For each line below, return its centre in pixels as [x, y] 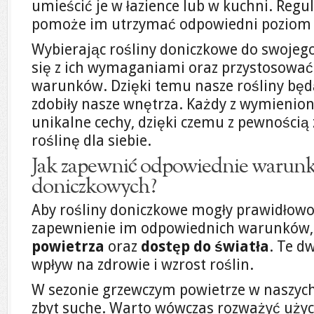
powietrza [68, 246]
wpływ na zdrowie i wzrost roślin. [143, 265]
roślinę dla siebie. [91, 141]
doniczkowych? [94, 187]
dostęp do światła [205, 246]
